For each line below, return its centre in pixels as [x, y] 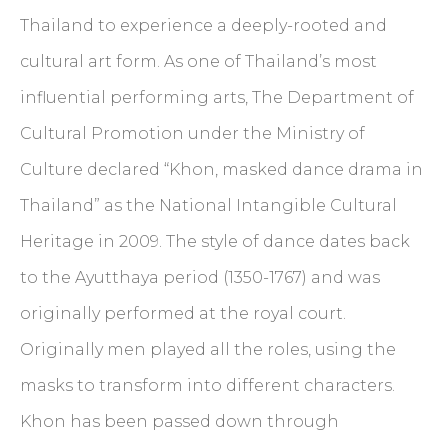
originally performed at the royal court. [183, 313]
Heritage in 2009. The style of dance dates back [215, 241]
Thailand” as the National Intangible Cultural [208, 205]
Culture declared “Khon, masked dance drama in [221, 169]
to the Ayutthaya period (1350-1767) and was [200, 277]
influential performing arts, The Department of [217, 97]
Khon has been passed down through [179, 421]
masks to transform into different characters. [207, 385]
